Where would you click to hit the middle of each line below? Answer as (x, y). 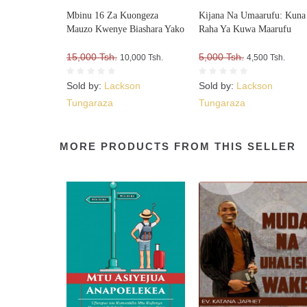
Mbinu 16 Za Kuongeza (112, 16)
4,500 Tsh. (266, 58)
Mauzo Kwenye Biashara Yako (125, 29)
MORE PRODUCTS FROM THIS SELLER (178, 147)
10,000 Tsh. (142, 58)
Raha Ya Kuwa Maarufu (245, 29)
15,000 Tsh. (92, 57)
